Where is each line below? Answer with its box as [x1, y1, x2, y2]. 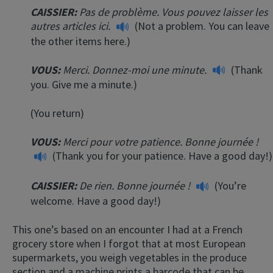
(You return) [30, 106, 84, 121]
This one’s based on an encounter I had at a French [12, 222, 243, 236]
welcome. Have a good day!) [30, 193, 161, 208]
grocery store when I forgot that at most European [12, 236, 246, 250]
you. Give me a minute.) [30, 77, 137, 92]
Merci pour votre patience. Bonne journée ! [63, 135, 258, 149]
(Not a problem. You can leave [132, 19, 269, 34]
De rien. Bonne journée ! [79, 178, 193, 193]
